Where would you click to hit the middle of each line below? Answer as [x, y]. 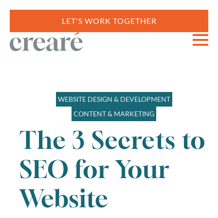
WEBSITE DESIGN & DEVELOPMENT [114, 99]
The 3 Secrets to [113, 140]
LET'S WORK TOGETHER [109, 21]
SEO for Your [95, 169]
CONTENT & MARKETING [114, 114]
